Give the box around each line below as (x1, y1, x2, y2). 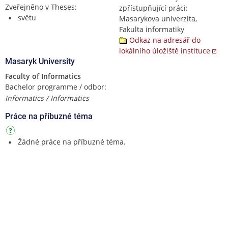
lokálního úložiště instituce (119, 45, 210, 55)
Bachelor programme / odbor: (5, 81, 106, 92)
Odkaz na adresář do (129, 35, 201, 45)
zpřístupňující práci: (119, 3, 188, 13)
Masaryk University (5, 56, 75, 66)
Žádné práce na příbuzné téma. (17, 136, 126, 147)
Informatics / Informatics (5, 93, 89, 103)
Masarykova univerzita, (119, 13, 197, 23)
